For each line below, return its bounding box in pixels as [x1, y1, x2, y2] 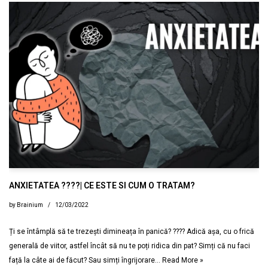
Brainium [17, 202, 43, 209]
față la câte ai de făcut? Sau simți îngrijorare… [9, 256, 162, 265]
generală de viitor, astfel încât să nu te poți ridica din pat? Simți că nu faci [9, 242, 250, 251]
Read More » [162, 256, 203, 265]
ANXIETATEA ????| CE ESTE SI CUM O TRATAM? [9, 181, 195, 191]
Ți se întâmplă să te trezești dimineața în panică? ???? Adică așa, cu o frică [9, 227, 254, 236]
